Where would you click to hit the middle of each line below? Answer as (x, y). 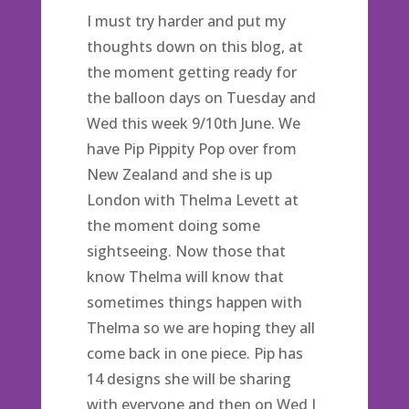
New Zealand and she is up (179, 174)
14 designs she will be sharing (189, 379)
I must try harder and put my (186, 21)
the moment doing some (173, 225)
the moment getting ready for (191, 72)
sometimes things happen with (194, 302)
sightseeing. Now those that (186, 251)
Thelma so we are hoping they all (200, 328)
